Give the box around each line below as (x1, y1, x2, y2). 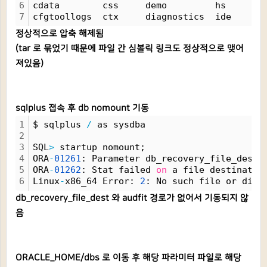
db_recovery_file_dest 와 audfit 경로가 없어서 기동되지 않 (15, 193, 249, 203)
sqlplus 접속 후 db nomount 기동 (15, 103, 149, 113)
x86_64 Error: (65, 176, 140, 187)
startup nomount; (54, 142, 145, 153)
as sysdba (92, 119, 145, 130)
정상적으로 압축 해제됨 (15, 29, 104, 39)
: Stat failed (81, 164, 156, 175)
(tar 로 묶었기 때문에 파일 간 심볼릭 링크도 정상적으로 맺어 (15, 44, 244, 54)
